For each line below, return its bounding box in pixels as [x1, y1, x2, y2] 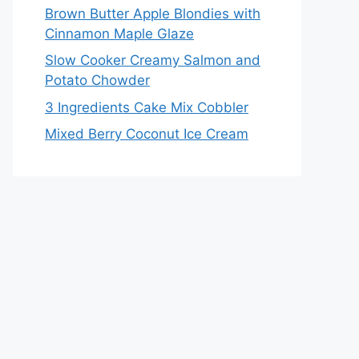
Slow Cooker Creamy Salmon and [45, 52, 260, 68]
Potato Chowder [45, 72, 150, 88]
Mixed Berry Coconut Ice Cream [45, 126, 248, 142]
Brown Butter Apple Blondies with [45, 5, 260, 22]
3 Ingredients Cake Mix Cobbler [45, 99, 248, 115]
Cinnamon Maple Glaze [45, 25, 194, 42]
